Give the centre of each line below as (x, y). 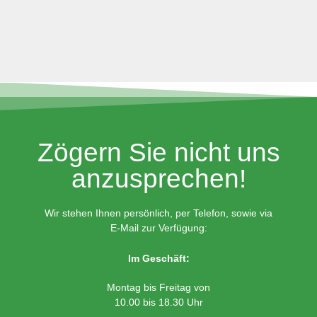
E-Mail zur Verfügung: (158, 228)
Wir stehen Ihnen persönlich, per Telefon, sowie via (158, 213)
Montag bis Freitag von (158, 288)
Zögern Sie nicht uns (158, 153)
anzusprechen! (158, 179)
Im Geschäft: (158, 259)
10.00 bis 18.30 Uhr (158, 302)
